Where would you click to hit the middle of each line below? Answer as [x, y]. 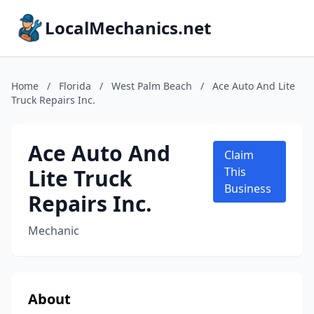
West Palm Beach [152, 86]
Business [248, 189]
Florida [75, 86]
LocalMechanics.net [128, 28]
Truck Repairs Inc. [53, 100]
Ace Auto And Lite [254, 86]
